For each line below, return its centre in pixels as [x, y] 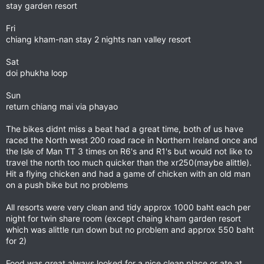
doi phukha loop [37, 73]
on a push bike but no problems [67, 185]
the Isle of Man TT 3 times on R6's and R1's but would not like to [129, 151]
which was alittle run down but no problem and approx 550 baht [130, 230]
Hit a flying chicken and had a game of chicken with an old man [128, 174]
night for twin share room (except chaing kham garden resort [123, 218]
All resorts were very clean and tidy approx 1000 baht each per [128, 207]
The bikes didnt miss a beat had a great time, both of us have [125, 129]
